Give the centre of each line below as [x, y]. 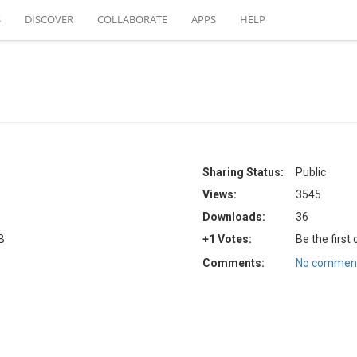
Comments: [233, 263]
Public [311, 172]
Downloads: [234, 217]
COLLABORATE [132, 19]
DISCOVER [49, 19]
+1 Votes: [227, 239]
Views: [220, 194]
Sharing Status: [243, 172]
